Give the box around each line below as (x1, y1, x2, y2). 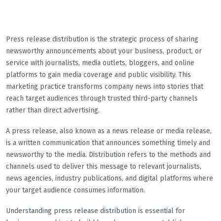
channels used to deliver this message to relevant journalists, (6, 162, 201, 171)
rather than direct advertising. (6, 106, 100, 114)
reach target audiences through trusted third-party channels (6, 94, 198, 103)
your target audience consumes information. (6, 185, 145, 194)
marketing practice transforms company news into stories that (6, 82, 203, 91)
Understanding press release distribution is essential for (6, 206, 185, 215)
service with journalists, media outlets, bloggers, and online (6, 58, 194, 67)
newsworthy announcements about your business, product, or (6, 46, 202, 55)
